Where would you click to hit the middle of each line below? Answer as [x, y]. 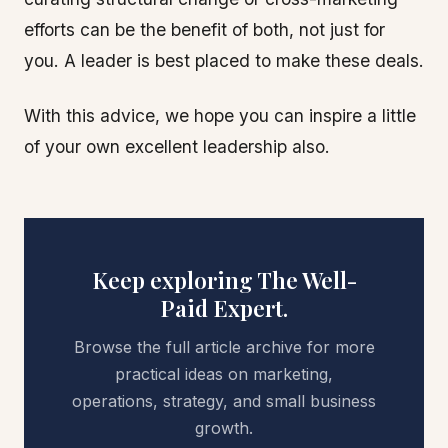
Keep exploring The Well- [224, 280]
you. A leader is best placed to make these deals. [224, 60]
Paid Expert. [224, 308]
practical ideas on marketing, [224, 374]
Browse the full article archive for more [224, 347]
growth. [224, 428]
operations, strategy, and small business [224, 401]
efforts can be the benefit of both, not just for [204, 29]
